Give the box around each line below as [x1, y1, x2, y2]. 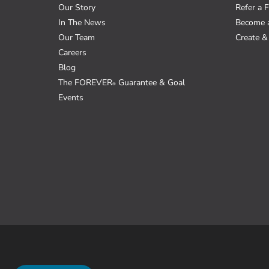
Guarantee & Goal [116, 77, 185, 89]
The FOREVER [58, 77, 112, 89]
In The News [58, 17, 106, 29]
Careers [58, 47, 86, 59]
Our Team [58, 32, 95, 44]
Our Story [58, 2, 95, 14]
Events [58, 92, 83, 104]
